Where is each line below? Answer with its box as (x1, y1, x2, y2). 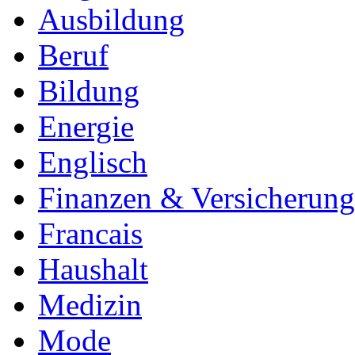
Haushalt (38, 251, 148, 286)
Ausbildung (38, 2, 185, 36)
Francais (38, 216, 143, 250)
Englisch (38, 144, 147, 179)
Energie (38, 109, 134, 143)
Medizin (38, 287, 142, 322)
